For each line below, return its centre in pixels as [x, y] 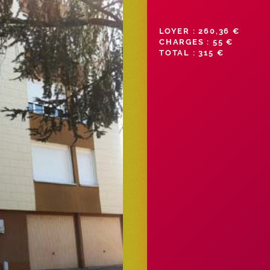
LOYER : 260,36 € [199, 31]
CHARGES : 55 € [196, 42]
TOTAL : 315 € [192, 52]
